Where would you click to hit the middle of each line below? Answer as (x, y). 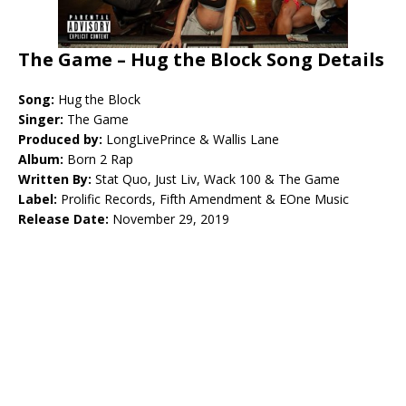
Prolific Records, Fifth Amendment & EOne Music (205, 199)
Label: (39, 199)
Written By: (57, 179)
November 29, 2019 (171, 219)
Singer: (43, 119)
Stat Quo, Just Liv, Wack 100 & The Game (217, 179)
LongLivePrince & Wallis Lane (191, 139)
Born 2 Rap (98, 159)
